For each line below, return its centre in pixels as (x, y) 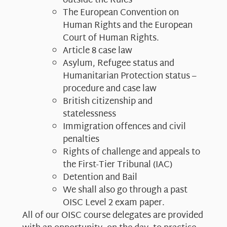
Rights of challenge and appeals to (131, 153)
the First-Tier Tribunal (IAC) (118, 165)
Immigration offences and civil (124, 127)
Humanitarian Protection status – (130, 77)
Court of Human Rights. (111, 39)
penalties (81, 140)
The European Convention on (121, 13)
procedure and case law (110, 89)
